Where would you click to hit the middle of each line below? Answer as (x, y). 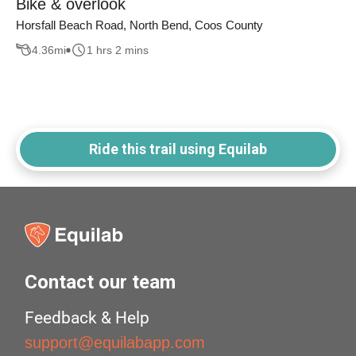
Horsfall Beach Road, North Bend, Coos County (139, 25)
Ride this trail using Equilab (178, 149)
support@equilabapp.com (115, 343)
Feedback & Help (87, 318)
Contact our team (101, 282)
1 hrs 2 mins (118, 50)
